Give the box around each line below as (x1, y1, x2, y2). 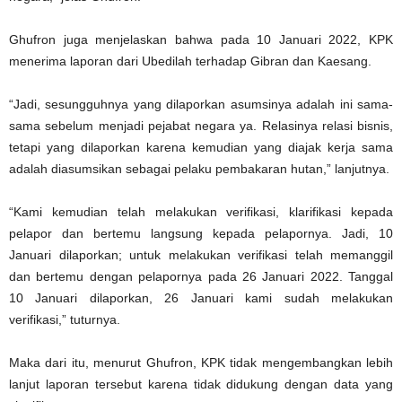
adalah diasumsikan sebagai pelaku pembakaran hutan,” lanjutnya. (9, 162, 389, 177)
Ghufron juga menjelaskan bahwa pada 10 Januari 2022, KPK (9, 32, 393, 48)
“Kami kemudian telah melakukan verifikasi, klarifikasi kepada (9, 205, 393, 220)
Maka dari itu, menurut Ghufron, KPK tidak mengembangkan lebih (9, 355, 393, 371)
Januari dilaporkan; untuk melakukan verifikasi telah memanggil (9, 248, 393, 263)
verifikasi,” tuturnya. (9, 312, 120, 328)
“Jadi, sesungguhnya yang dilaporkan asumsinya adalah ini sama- (9, 97, 393, 112)
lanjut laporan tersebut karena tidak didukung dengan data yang (9, 377, 393, 392)
